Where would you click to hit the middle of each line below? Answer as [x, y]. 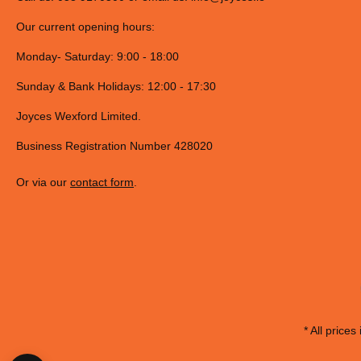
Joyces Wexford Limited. [79, 116]
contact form [102, 183]
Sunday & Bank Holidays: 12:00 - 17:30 [116, 87]
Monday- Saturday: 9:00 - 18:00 [98, 57]
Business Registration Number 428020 [114, 146]
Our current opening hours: [85, 27]
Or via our [43, 183]
